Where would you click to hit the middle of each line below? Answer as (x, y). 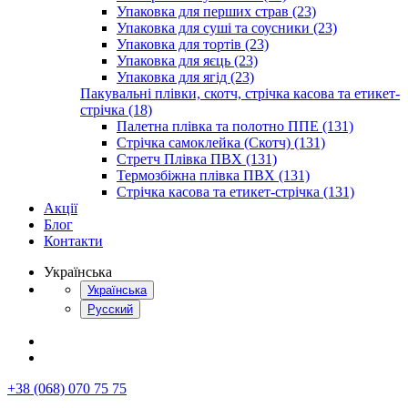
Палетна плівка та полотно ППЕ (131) (235, 126)
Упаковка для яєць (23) (187, 61)
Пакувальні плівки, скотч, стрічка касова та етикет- (240, 93)
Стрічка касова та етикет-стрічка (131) (235, 192)
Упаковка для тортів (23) (193, 44)
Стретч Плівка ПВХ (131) (197, 159)
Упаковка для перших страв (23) (216, 11)
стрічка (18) (116, 110)
